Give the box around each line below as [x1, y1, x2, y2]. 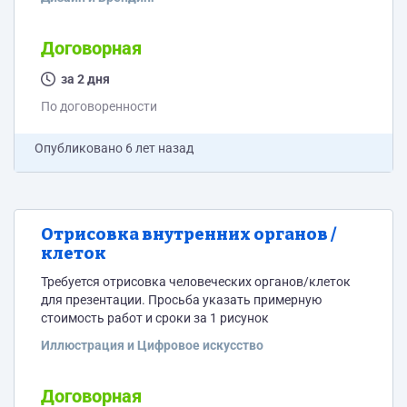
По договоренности [41, 99, 157, 114]
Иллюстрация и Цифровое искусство [41, 338, 263, 352]
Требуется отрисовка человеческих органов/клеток [41, 274, 351, 289]
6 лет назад [125, 141, 194, 155]
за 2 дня [61, 72, 110, 86]
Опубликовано [35, 141, 125, 155]
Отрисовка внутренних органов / [41, 224, 336, 244]
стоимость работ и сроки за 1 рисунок [41, 311, 269, 325]
